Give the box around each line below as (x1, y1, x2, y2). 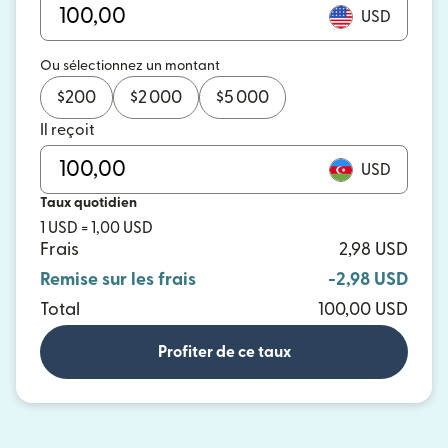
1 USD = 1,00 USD (40, 220, 153, 236)
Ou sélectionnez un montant (40, 59, 220, 73)
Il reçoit (40, 122, 95, 138)
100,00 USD (318, 301, 408, 318)
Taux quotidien (40, 196, 137, 210)
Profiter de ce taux (157, 344, 291, 360)
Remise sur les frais (40, 271, 196, 288)
